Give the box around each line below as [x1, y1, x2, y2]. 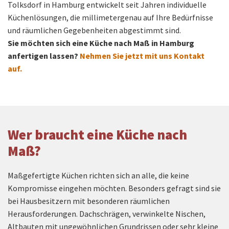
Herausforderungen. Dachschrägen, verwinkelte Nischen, [8, 208, 205, 219]
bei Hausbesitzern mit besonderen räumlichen [8, 195, 170, 206]
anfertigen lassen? [8, 50, 78, 61]
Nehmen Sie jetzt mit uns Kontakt [80, 50, 204, 61]
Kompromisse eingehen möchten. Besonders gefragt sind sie [8, 182, 221, 193]
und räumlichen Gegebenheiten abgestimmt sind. [8, 25, 182, 35]
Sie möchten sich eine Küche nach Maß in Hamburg [8, 37, 194, 48]
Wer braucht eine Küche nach [8, 125, 187, 143]
